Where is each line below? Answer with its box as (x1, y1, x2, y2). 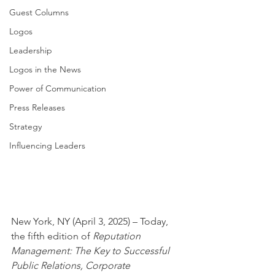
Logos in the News (9, 64, 81, 75)
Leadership (9, 45, 52, 56)
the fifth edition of (11, 230, 93, 242)
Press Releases (9, 102, 65, 113)
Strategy (9, 121, 42, 132)
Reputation (93, 230, 143, 242)
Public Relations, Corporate (11, 260, 133, 272)
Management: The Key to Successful (11, 245, 172, 257)
